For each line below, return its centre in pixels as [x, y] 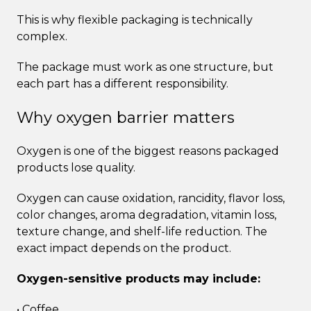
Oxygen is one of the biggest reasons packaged [148, 151]
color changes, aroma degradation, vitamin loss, [146, 215]
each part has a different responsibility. [123, 83]
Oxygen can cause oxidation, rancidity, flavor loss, [151, 198]
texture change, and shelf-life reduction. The [142, 231]
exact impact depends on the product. [124, 248]
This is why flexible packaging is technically [135, 19]
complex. [42, 36]
